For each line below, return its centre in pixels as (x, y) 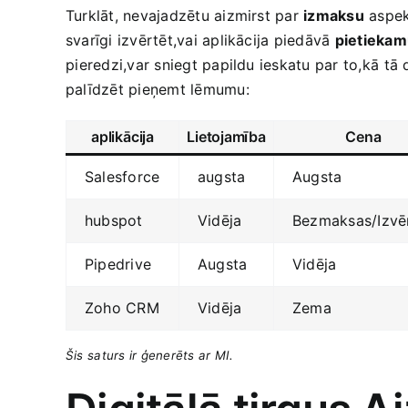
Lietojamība (226, 136)
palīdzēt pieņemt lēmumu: (158, 89)
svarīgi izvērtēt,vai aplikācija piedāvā (200, 40)
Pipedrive (118, 264)
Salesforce (122, 176)
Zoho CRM (122, 307)
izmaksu (334, 15)
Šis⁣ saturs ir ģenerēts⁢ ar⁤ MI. (150, 355)
